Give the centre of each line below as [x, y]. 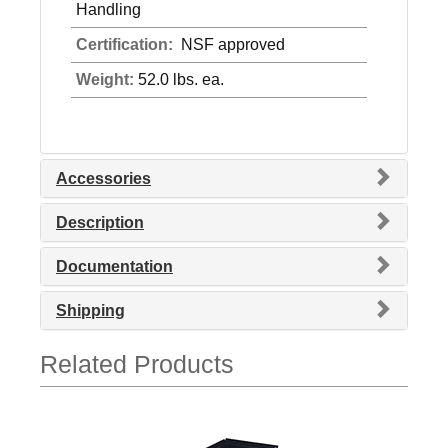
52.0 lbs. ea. [179, 80]
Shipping [90, 311]
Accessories [103, 179]
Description [100, 223]
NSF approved [231, 45]
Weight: [105, 80]
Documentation [114, 267]
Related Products [137, 364]
